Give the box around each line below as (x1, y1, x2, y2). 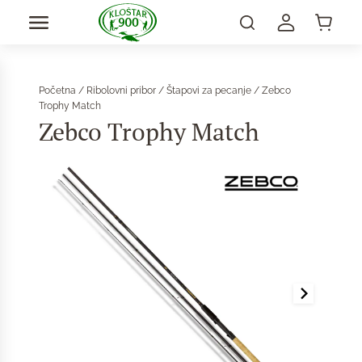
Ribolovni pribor (86, 85, 156, 96)
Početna (39, 85, 76, 96)
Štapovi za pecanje (166, 85, 251, 96)
